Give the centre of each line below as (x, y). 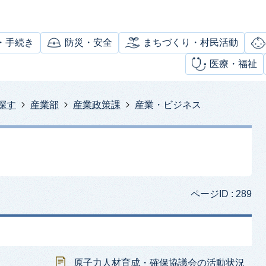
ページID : (213, 194)
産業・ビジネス (168, 105)
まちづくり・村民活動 (191, 42)
